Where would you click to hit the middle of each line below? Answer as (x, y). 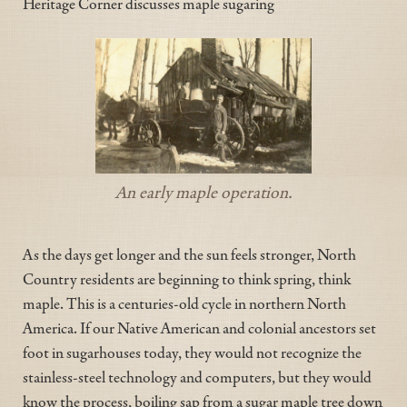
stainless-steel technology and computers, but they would (197, 377)
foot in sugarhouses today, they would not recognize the (192, 352)
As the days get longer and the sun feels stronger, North (189, 254)
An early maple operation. (203, 192)
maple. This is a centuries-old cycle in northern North (184, 303)
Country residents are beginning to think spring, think (187, 278)
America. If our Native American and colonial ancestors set (199, 328)
